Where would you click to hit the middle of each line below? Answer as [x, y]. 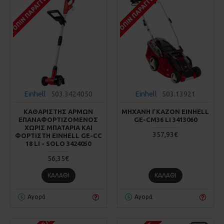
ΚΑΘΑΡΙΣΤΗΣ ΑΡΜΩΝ [58, 111]
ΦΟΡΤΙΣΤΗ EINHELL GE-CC [58, 135]
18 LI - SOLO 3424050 [58, 143]
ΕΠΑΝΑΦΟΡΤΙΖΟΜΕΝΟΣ [58, 119]
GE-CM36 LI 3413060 [165, 119]
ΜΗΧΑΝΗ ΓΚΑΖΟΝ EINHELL [165, 111]
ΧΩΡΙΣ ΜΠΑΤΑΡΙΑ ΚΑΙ [58, 127]
